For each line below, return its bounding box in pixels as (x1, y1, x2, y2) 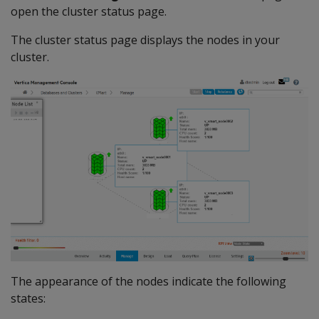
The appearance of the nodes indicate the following (11, 273, 286, 289)
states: (11, 290, 46, 306)
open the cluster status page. (11, 4, 167, 19)
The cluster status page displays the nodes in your (11, 32, 280, 48)
